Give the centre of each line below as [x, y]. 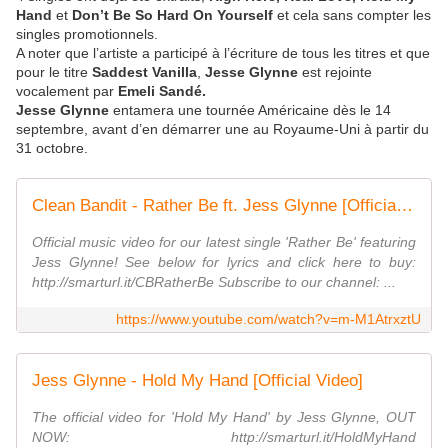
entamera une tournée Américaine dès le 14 [250, 110]
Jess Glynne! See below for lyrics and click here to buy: [224, 262]
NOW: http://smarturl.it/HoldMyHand [224, 437]
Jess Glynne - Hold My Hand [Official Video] [197, 381]
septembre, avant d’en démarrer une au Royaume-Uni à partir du [222, 129]
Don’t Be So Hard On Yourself [174, 15]
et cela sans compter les [354, 15]
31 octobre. [52, 148]
